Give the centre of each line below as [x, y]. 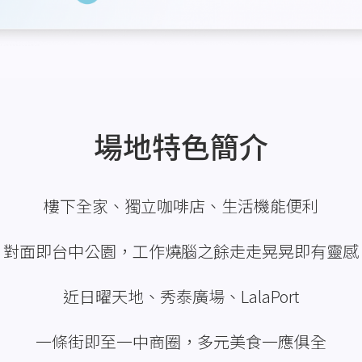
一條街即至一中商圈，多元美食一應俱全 [181, 341]
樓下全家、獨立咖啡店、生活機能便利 [181, 205]
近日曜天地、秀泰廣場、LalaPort [181, 296]
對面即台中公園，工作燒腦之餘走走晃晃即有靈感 [181, 250]
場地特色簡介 [181, 145]
